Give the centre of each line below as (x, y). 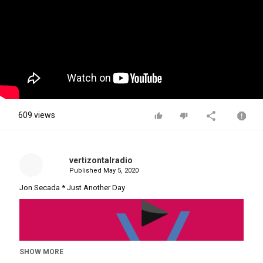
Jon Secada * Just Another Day (72, 188)
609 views (37, 115)
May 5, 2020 (121, 171)
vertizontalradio (101, 160)
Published (86, 171)
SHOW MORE (41, 252)
